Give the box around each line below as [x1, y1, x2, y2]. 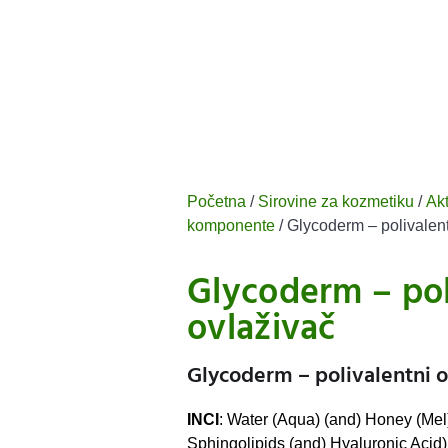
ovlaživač [187, 299, 336, 357]
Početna [187, 193, 246, 210]
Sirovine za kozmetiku [258, 193, 414, 210]
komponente [187, 217, 275, 234]
